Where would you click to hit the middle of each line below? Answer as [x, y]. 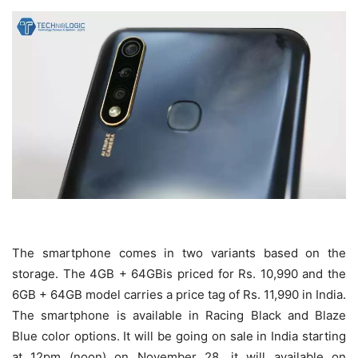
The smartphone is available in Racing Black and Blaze [179, 315]
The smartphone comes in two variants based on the [179, 253]
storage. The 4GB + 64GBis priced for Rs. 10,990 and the [179, 273]
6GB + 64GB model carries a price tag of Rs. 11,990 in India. [179, 294]
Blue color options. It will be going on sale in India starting [179, 336]
